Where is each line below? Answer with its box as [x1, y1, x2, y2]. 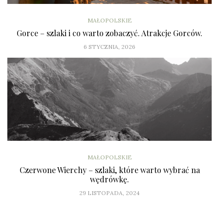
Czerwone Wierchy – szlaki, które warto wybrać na [19, 165, 200, 175]
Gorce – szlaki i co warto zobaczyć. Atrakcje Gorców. [17, 28, 202, 39]
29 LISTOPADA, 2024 [79, 189, 140, 197]
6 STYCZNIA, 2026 [84, 43, 135, 51]
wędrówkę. [90, 174, 129, 185]
